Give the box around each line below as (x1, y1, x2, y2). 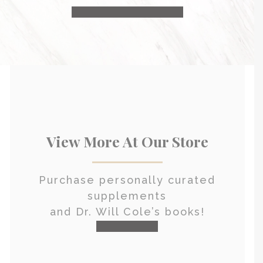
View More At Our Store (46, 131, 208, 151)
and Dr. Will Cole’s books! (49, 205, 205, 218)
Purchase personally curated (39, 174, 215, 187)
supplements (87, 190, 167, 203)
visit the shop (96, 221, 158, 232)
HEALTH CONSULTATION (71, 6, 183, 18)
